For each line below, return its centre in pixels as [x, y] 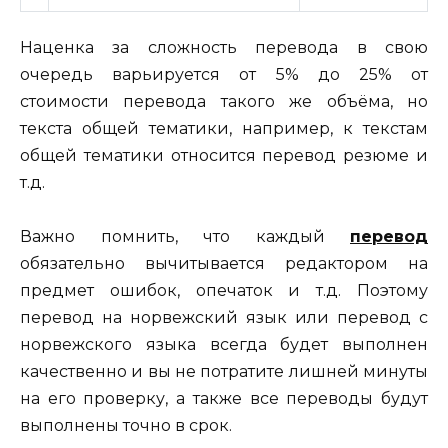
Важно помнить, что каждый [185, 237]
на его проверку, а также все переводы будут [224, 399]
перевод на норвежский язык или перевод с [224, 318]
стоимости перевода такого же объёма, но [224, 101]
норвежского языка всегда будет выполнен [224, 345]
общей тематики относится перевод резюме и [224, 155]
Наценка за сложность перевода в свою [224, 47]
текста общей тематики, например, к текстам [224, 128]
